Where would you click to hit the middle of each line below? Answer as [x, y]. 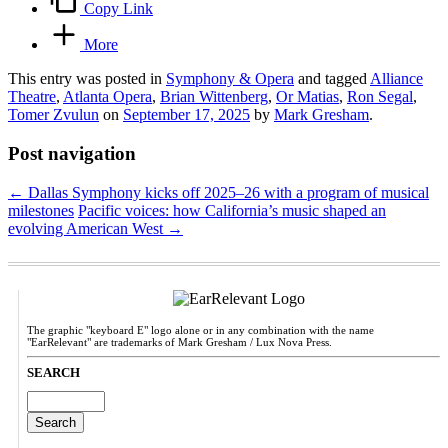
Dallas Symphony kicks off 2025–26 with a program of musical [226, 192]
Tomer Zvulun [53, 115]
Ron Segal [380, 97]
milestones [41, 210]
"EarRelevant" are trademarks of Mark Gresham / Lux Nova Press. [179, 341]
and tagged [332, 79]
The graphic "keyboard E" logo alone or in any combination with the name [200, 329]
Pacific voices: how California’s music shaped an [232, 210]
